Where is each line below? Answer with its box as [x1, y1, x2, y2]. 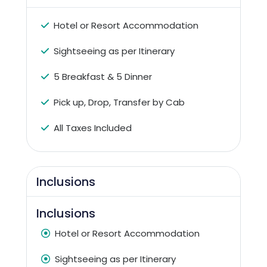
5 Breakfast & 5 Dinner [54, 70, 152, 83]
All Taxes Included [54, 121, 132, 134]
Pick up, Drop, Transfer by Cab [54, 95, 185, 108]
